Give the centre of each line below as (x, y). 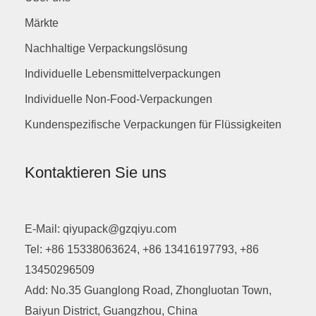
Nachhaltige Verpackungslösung (106, 48)
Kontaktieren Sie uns (96, 172)
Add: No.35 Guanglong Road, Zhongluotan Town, (148, 290)
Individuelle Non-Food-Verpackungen (119, 99)
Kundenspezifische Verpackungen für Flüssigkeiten (153, 124)
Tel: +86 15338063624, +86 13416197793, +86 (142, 249)
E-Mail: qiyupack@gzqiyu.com (101, 229)
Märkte (42, 23)
